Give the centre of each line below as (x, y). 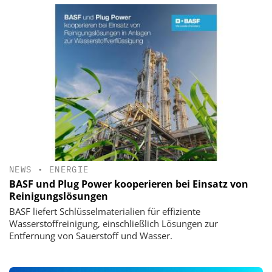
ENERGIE (69, 169)
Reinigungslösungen (59, 196)
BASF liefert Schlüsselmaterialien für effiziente (105, 212)
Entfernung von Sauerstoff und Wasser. (91, 236)
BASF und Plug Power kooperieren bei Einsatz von (129, 184)
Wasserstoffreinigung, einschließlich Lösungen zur (114, 224)
